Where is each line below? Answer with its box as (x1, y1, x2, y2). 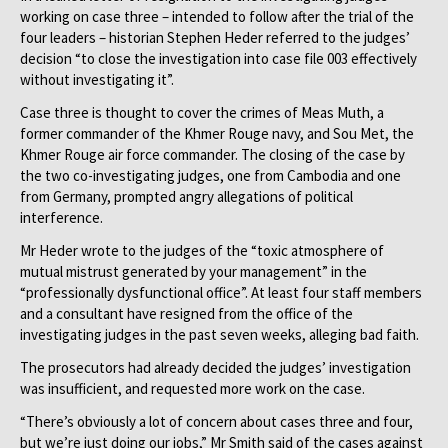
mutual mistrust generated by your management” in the (20, 262, 367, 281)
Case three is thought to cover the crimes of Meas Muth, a (20, 103, 384, 122)
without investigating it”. (20, 70, 174, 89)
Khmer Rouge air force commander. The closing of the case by (20, 145, 405, 164)
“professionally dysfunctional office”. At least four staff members (20, 283, 422, 302)
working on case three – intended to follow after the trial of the (20, 7, 414, 26)
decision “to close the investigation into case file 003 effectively (20, 49, 417, 68)
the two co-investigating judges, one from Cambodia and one (20, 166, 401, 185)
